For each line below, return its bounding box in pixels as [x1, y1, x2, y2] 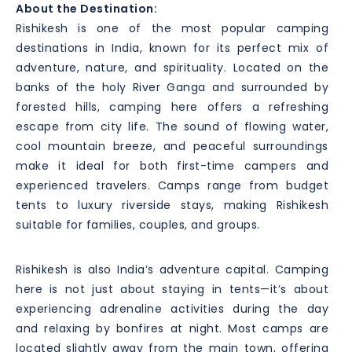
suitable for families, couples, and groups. [16, 216, 260, 233]
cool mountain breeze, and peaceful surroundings [16, 137, 328, 154]
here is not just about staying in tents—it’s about [16, 280, 328, 297]
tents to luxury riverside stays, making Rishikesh [16, 196, 328, 213]
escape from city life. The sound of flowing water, [16, 118, 328, 134]
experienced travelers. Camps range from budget [16, 177, 328, 193]
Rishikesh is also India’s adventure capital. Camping [16, 261, 328, 277]
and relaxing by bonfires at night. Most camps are [16, 320, 328, 336]
